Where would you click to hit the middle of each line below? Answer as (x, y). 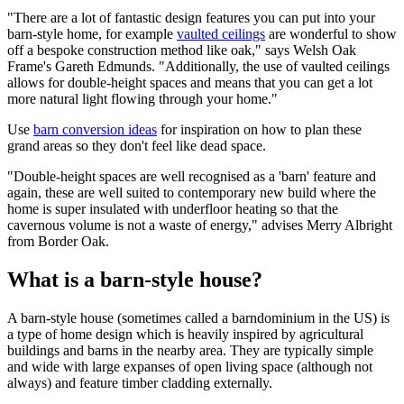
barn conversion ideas (95, 130)
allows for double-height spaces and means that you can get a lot (190, 83)
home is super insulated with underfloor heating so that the (173, 209)
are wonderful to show (331, 34)
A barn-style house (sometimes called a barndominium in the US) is (198, 317)
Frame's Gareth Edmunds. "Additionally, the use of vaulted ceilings (198, 67)
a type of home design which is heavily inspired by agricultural (185, 334)
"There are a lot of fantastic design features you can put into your (191, 18)
